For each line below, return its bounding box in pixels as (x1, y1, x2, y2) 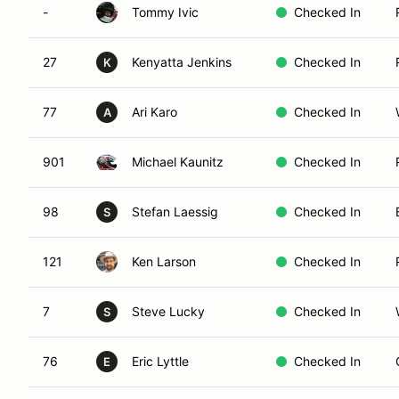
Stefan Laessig (132, 204, 218, 219)
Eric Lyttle (132, 354, 189, 369)
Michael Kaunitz (132, 154, 224, 169)
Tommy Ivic (132, 4, 199, 20)
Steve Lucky (132, 304, 205, 319)
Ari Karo (132, 104, 177, 119)
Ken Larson (132, 254, 196, 269)
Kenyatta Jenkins (132, 54, 232, 69)
